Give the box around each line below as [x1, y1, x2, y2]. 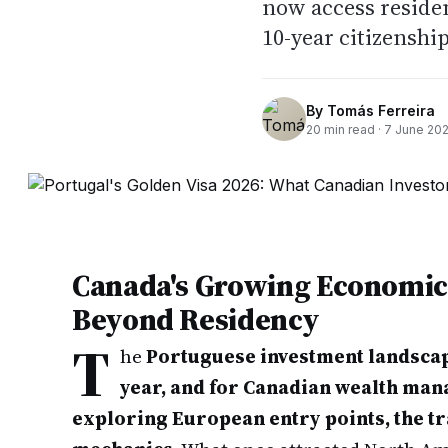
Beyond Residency [72, 299, 320, 340]
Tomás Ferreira [327, 101, 435, 119]
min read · [321, 121, 384, 137]
